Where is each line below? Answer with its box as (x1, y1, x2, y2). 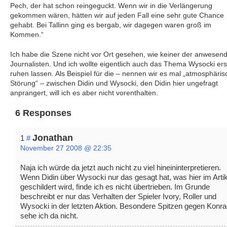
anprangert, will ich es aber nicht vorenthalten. (10, 89, 158, 97)
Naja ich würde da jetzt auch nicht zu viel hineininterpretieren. (20, 164, 221, 172)
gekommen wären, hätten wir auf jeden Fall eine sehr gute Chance (10, 12, 224, 19)
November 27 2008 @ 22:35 (20, 144, 111, 152)
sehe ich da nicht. (20, 212, 78, 220)
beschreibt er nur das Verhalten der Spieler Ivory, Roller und (20, 193, 216, 201)
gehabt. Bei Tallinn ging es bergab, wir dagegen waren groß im (10, 21, 211, 29)
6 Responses (15, 107, 71, 118)
